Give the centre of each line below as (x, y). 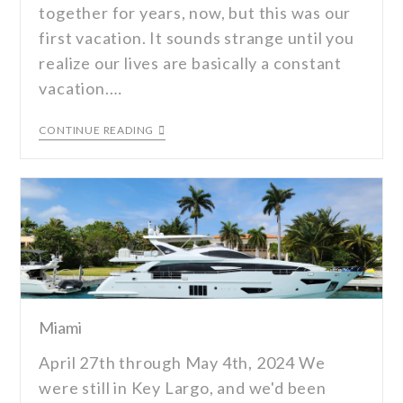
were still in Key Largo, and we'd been (183, 387)
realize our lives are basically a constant (191, 63)
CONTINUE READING (97, 130)
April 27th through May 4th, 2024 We (182, 362)
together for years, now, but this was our (195, 12)
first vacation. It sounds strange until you (197, 37)
